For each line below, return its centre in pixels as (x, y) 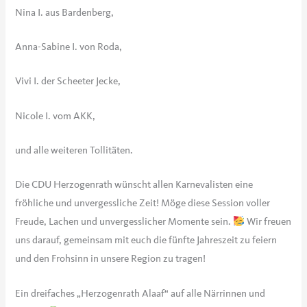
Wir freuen (268, 222)
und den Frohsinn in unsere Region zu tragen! (111, 259)
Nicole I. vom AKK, (56, 116)
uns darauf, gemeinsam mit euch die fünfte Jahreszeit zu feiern (146, 241)
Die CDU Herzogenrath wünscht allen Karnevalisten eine (134, 185)
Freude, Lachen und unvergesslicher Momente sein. (124, 222)
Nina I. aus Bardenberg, (65, 12)
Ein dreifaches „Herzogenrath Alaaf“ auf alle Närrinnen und (140, 293)
